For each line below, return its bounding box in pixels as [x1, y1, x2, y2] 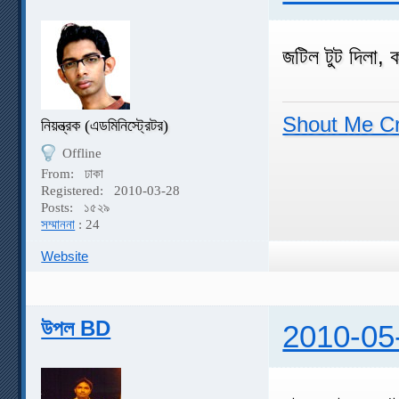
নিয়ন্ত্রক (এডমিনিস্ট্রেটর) [41, 116, 169, 134]
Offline [61, 145, 102, 160]
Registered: [41, 183, 108, 199]
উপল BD [41, 316, 111, 341]
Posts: [41, 200, 77, 216]
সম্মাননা [41, 217, 76, 232]
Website [41, 248, 89, 265]
